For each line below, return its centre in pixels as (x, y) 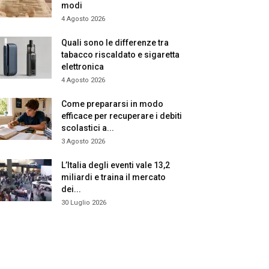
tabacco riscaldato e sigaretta (120, 55)
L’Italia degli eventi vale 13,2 (116, 165)
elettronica (83, 67)
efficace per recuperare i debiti (122, 116)
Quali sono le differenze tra (115, 43)
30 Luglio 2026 (84, 203)
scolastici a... (88, 128)
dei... (71, 189)
